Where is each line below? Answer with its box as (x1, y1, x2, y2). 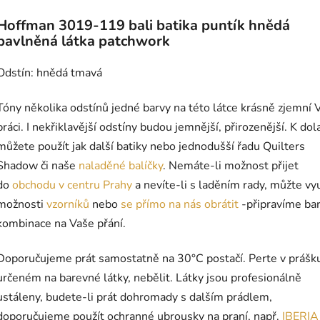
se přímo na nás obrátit (118, 196, 239, 213)
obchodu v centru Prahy (12, 177, 132, 194)
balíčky (129, 158, 163, 174)
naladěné (76, 158, 126, 174)
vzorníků (44, 196, 92, 213)
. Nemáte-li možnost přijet (163, 158, 299, 174)
